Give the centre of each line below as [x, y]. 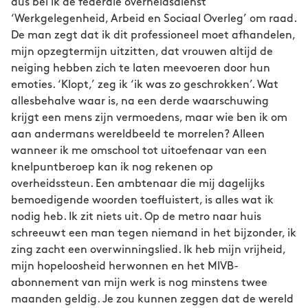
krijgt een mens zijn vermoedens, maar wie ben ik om [149, 118]
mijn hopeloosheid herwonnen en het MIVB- [125, 266]
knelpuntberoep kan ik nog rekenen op [112, 167]
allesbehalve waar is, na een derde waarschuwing [140, 101]
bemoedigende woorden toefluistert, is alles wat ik [142, 200]
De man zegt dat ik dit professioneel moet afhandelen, [153, 35]
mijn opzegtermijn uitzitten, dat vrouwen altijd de [142, 52]
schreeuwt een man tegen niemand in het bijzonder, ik [154, 233]
